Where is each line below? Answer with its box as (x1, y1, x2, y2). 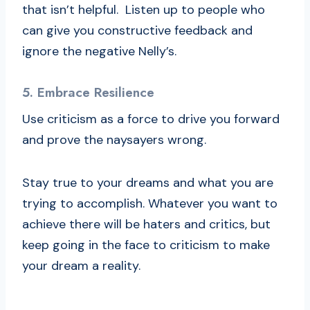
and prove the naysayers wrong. (22, 131, 213, 148)
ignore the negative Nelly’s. (22, 43, 176, 60)
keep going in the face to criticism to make (22, 236, 270, 253)
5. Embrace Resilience (22, 83, 154, 102)
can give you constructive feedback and (22, 22, 253, 39)
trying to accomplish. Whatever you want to (22, 194, 277, 212)
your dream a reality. (22, 257, 140, 274)
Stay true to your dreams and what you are (22, 174, 273, 191)
